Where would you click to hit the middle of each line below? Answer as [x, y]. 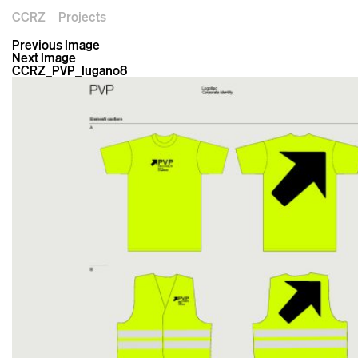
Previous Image [56, 45]
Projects [82, 16]
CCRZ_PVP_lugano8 [70, 70]
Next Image [44, 58]
